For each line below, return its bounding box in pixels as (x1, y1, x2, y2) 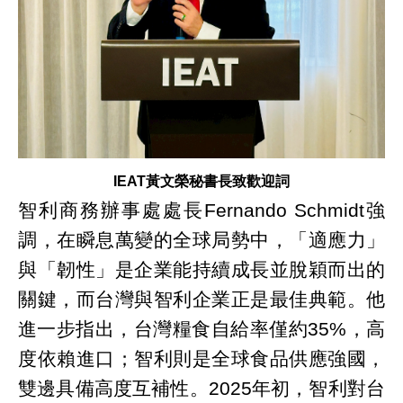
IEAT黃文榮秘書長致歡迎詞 (113, 173, 290, 189)
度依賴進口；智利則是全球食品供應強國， (18, 347, 385, 369)
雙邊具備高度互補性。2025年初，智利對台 (18, 377, 385, 399)
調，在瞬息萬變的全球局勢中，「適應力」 (18, 228, 385, 250)
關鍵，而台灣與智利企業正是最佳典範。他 (18, 288, 385, 309)
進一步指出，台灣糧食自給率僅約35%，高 (18, 318, 385, 339)
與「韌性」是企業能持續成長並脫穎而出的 (18, 258, 385, 280)
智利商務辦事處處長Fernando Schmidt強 (18, 199, 385, 220)
